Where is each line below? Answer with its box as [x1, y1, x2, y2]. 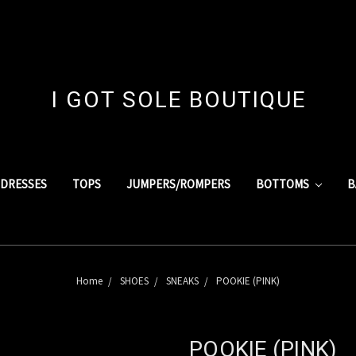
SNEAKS [166, 273, 199, 288]
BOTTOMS [255, 176, 311, 192]
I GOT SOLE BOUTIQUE [51, 87, 306, 113]
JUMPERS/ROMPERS [126, 176, 230, 192]
